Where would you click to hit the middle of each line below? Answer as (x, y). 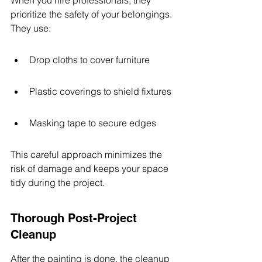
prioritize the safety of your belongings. (92, 14)
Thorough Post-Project (75, 218)
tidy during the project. (58, 182)
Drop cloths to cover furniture (89, 60)
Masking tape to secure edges (93, 123)
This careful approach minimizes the (87, 154)
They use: (31, 28)
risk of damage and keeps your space (91, 168)
